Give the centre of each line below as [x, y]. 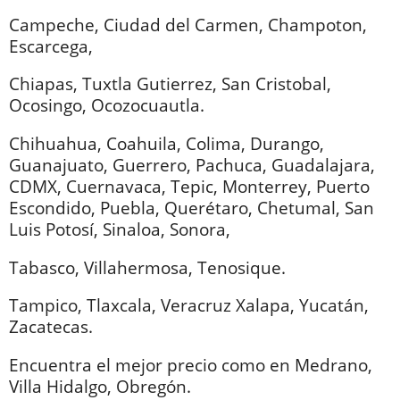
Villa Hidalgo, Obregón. [100, 387]
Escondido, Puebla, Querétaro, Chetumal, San [192, 208]
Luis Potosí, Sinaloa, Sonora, [120, 229]
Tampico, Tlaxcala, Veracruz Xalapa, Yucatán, [189, 305]
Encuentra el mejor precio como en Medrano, [191, 365]
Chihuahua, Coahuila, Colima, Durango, [167, 144]
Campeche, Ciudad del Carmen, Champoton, [188, 24]
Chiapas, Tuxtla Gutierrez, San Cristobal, [170, 84]
